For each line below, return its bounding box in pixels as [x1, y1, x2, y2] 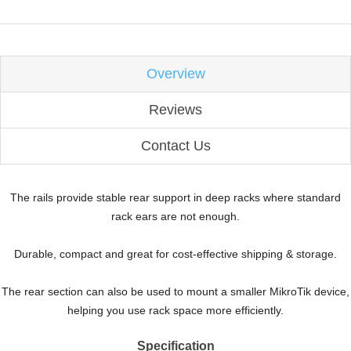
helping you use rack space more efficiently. [67, 304, 284, 317]
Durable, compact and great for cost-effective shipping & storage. [14, 248, 337, 261]
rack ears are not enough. [111, 210, 240, 223]
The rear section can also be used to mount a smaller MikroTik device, [2, 285, 349, 299]
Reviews [149, 102, 202, 118]
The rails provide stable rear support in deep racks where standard [10, 191, 341, 204]
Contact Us [140, 138, 211, 154]
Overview [146, 66, 205, 82]
